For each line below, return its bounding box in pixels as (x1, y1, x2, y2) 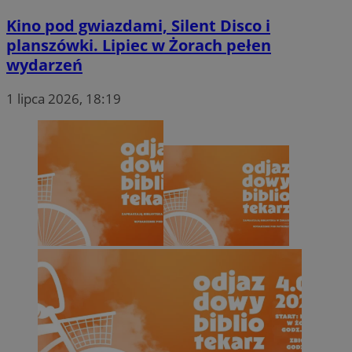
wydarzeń (6, 53, 82, 75)
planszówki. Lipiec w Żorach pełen (6, 34, 271, 56)
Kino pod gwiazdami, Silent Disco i (6, 14, 270, 36)
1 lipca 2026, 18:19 (6, 90, 121, 108)
